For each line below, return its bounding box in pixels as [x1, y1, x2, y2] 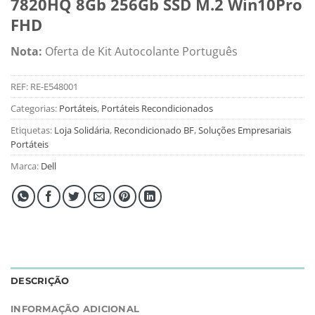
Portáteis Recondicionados [101, 101, 213, 115]
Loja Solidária [54, 123, 110, 136]
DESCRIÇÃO [11, 275, 70, 286]
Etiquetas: [11, 123, 54, 136]
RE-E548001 [30, 79, 78, 93]
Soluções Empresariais [198, 123, 291, 136]
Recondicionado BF [114, 123, 194, 136]
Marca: [11, 159, 41, 172]
